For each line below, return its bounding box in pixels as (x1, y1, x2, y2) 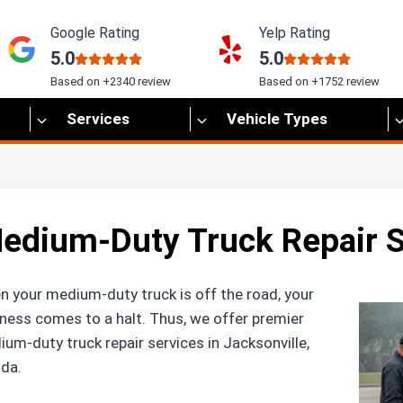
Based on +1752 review (259, 75, 380, 88)
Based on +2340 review (50, 75, 171, 88)
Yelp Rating (259, 24, 330, 41)
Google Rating (50, 24, 139, 41)
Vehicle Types (226, 110, 327, 128)
